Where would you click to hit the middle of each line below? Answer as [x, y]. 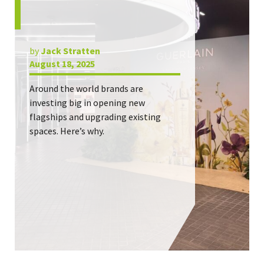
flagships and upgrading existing [95, 117]
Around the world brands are [86, 88]
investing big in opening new [87, 103]
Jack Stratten [70, 51]
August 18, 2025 [62, 64]
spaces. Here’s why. [67, 131]
